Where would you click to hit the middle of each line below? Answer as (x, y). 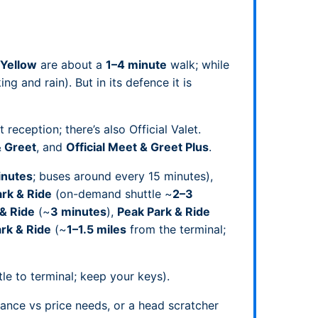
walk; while (198, 65)
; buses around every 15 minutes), (123, 176)
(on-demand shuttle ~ (112, 194)
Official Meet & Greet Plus (137, 147)
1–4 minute (136, 65)
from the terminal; (176, 229)
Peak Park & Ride (164, 212)
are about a (71, 65)
